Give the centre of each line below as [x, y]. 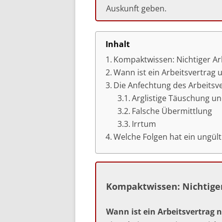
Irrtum [144, 124]
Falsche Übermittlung [172, 111]
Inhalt [118, 44]
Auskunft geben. [136, 8]
